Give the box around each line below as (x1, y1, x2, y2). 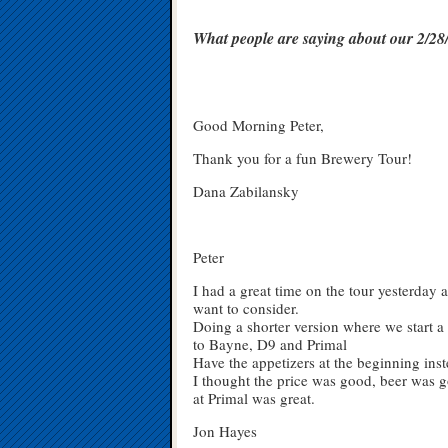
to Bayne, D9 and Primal (193, 334, 347, 355)
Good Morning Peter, (193, 115, 324, 136)
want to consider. (193, 298, 299, 319)
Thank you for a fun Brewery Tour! (193, 148, 412, 169)
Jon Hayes (193, 421, 257, 442)
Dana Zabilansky (193, 181, 299, 202)
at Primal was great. (193, 388, 315, 409)
